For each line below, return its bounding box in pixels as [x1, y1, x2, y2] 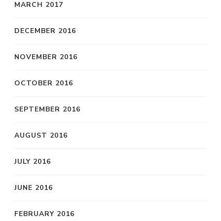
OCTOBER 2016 [14, 78, 73, 88]
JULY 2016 [14, 156, 51, 166]
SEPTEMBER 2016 [14, 104, 80, 114]
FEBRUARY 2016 [14, 209, 74, 219]
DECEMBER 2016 [14, 26, 76, 36]
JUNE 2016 [14, 183, 53, 192]
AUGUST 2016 [14, 130, 68, 140]
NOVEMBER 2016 [14, 52, 77, 62]
